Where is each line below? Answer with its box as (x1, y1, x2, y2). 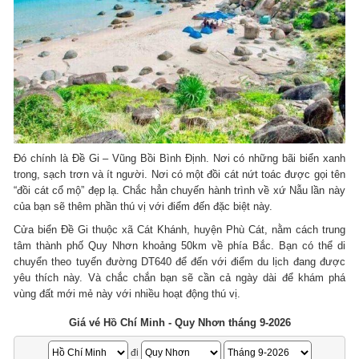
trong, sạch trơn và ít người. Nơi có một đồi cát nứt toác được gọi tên (14, 168, 345, 181)
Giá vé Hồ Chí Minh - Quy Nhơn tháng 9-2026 (68, 317, 291, 329)
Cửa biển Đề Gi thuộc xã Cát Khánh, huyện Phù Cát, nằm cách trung (14, 224, 345, 236)
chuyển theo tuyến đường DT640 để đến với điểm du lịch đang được (14, 256, 345, 268)
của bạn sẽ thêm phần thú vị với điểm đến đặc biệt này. (14, 200, 276, 213)
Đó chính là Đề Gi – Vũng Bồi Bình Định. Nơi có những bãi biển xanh (14, 152, 345, 165)
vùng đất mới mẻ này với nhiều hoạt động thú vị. (14, 288, 244, 301)
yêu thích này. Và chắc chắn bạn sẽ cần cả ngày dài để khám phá (14, 272, 345, 284)
